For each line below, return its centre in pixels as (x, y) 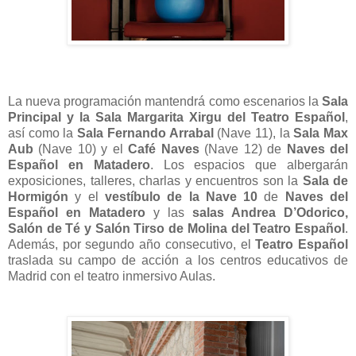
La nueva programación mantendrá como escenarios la (165, 102)
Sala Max (321, 133)
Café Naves (164, 149)
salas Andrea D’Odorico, (270, 213)
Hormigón (38, 197)
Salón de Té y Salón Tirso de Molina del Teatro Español (176, 229)
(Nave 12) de (243, 149)
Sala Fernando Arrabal (145, 133)
